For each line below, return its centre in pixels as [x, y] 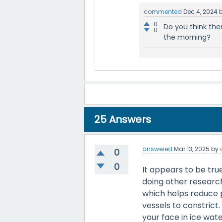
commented [163, 12]
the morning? [187, 37]
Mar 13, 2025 [192, 149]
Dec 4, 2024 [200, 12]
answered [158, 149]
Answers [129, 119]
